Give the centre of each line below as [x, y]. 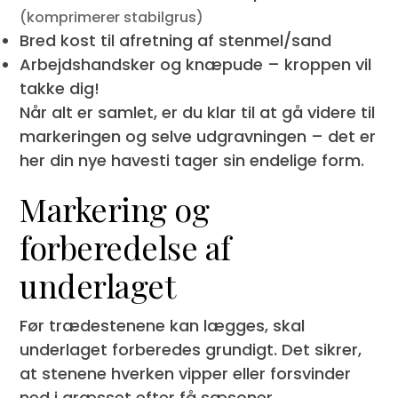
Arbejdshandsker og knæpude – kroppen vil [196, 64]
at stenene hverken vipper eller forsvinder [186, 373]
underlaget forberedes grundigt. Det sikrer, [191, 349]
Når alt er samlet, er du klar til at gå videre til [198, 112]
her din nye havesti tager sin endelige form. [192, 160]
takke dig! [60, 88]
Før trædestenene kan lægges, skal [163, 325]
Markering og [115, 208]
